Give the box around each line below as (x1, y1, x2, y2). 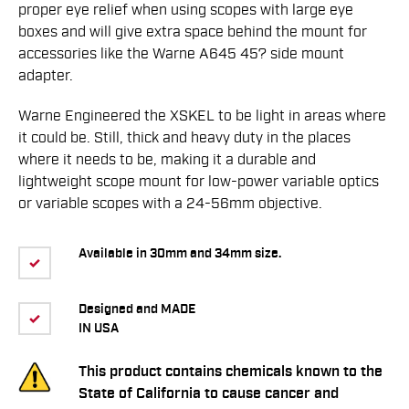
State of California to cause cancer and (79, 384, 339, 404)
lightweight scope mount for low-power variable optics (18, 173, 379, 192)
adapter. (18, 67, 73, 86)
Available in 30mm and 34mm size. (79, 246, 281, 263)
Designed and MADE (79, 301, 195, 319)
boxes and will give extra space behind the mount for (18, 23, 367, 42)
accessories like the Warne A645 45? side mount (18, 45, 344, 64)
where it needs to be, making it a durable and (18, 151, 316, 170)
